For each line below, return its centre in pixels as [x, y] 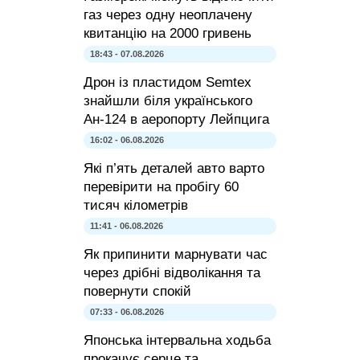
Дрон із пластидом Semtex [168, 83]
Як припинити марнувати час [176, 255]
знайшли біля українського [168, 101]
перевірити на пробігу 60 [161, 187]
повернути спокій [137, 292]
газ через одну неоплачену [168, 15]
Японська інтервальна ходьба [177, 341]
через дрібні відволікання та [172, 273]
